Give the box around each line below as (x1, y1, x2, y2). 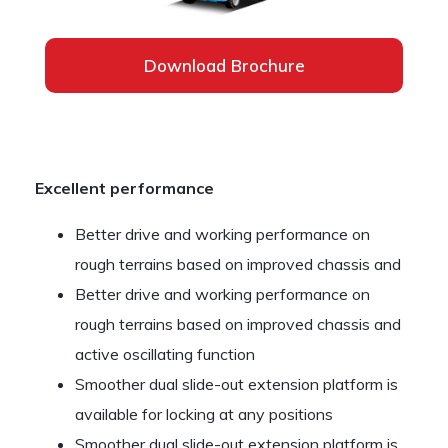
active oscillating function (75, 344, 255, 364)
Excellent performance (35, 178, 214, 198)
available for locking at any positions (75, 404, 333, 424)
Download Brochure (143, 55, 305, 76)
